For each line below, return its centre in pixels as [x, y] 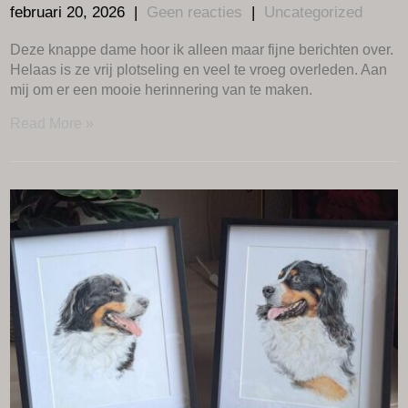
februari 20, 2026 [68, 12]
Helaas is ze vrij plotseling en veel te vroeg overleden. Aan [199, 69]
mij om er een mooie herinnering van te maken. [162, 89]
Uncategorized [314, 12]
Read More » [52, 123]
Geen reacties [195, 12]
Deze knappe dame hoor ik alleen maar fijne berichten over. [202, 49]
